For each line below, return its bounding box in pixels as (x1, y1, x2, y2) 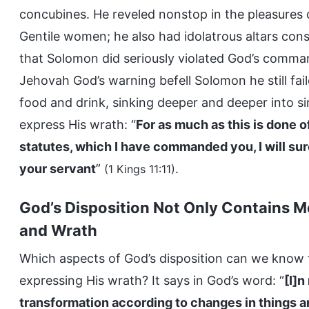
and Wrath (19, 221, 97, 239)
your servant (19, 161, 96, 176)
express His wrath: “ (19, 117, 136, 132)
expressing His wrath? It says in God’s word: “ (19, 273, 284, 288)
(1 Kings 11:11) (104, 162, 175, 176)
